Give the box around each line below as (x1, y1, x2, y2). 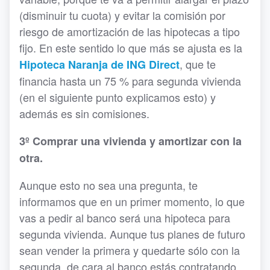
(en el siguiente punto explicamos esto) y (19, 89, 216, 105)
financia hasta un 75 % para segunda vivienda (19, 73, 241, 89)
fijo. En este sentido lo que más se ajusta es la (19, 40, 242, 56)
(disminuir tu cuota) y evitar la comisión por (19, 7, 225, 24)
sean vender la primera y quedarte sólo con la (19, 242, 240, 259)
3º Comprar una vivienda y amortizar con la (19, 133, 242, 149)
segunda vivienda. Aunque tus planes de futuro (19, 226, 245, 242)
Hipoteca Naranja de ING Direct (19, 57, 180, 73)
